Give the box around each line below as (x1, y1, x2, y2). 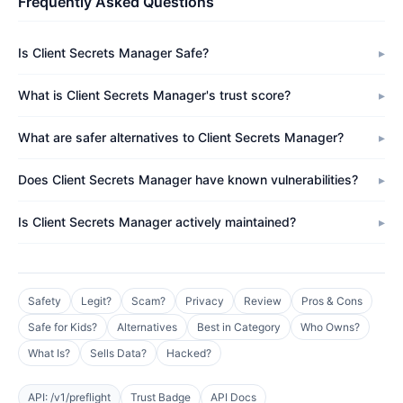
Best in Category (197, 320, 281, 334)
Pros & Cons (301, 294, 363, 308)
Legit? (81, 294, 112, 308)
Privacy (185, 294, 224, 308)
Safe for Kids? (28, 320, 97, 334)
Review (244, 294, 282, 308)
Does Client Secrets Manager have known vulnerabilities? (18, 172, 358, 187)
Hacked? (166, 346, 211, 360)
